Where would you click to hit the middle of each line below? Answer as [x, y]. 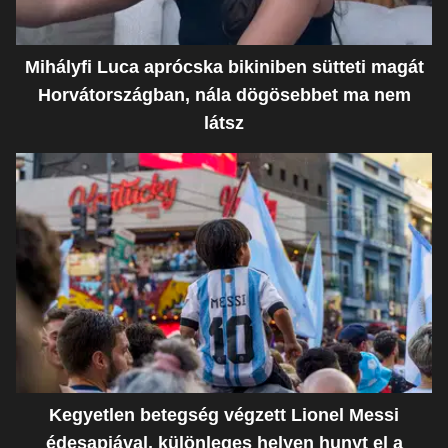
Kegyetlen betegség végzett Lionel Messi [224, 414]
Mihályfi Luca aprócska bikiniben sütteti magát [224, 66]
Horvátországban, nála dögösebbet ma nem [224, 94]
